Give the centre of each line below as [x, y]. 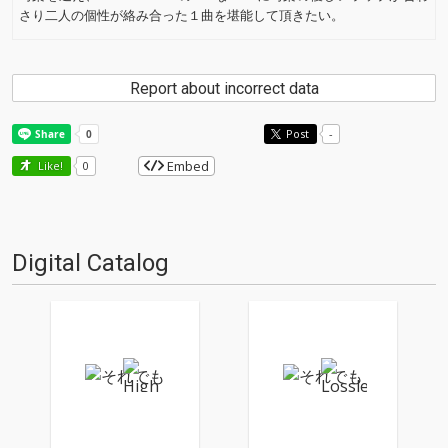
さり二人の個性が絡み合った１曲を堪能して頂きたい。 [181, 15]
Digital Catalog [90, 263]
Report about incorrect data [224, 88]
